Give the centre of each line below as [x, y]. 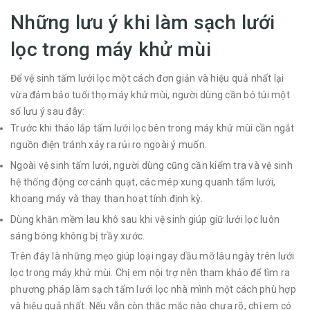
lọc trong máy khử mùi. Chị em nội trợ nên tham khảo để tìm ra [151, 273]
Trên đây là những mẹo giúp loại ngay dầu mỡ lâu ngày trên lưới [153, 256]
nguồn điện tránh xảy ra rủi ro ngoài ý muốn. [109, 145]
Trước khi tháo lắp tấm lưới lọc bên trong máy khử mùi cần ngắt [153, 128]
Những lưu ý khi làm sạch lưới [143, 23]
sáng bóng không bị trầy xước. [78, 236]
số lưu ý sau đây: [48, 112]
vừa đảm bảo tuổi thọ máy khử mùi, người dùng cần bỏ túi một [150, 95]
